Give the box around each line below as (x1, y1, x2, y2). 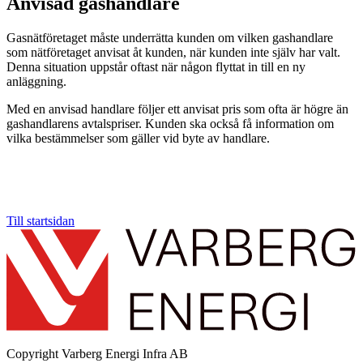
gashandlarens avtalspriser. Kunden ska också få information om (6, 116, 334, 130)
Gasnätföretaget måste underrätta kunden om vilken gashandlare (6, 30, 333, 45)
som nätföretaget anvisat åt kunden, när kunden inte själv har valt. (6, 45, 340, 59)
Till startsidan (6, 213, 75, 228)
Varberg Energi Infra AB (62, 347, 188, 361)
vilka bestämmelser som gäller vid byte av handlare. (6, 130, 270, 145)
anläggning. (6, 74, 66, 88)
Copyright (6, 347, 62, 361)
